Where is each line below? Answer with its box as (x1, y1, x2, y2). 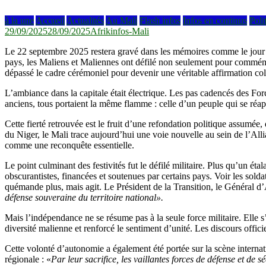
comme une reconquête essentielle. (5, 140, 134, 150)
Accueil (36, 15, 65, 26)
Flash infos (140, 15, 180, 26)
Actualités (66, 15, 104, 26)
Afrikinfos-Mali (90, 26, 149, 36)
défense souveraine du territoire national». (5, 192, 166, 202)
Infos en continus (183, 15, 247, 26)
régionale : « (5, 254, 51, 264)
